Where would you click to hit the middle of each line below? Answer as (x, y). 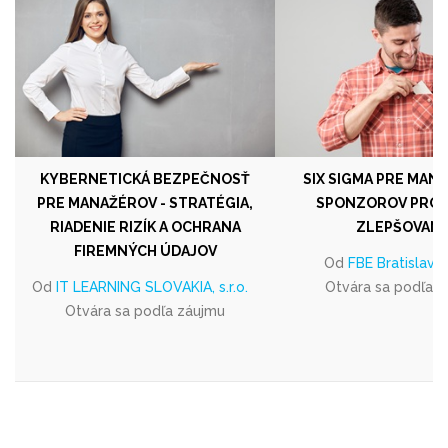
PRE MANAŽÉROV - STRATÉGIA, (145, 202)
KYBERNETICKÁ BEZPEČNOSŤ (145, 178)
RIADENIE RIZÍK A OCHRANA (145, 226)
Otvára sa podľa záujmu (145, 310)
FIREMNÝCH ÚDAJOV (145, 250)
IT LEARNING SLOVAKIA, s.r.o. (152, 286)
